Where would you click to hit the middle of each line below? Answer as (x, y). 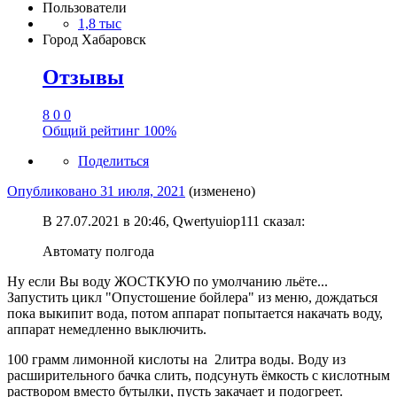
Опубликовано (54, 191)
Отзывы (83, 78)
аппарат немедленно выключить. (107, 330)
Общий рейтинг (93, 131)
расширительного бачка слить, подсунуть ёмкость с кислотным (198, 376)
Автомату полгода (100, 252)
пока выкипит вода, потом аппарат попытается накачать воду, (195, 314)
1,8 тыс (100, 24)
